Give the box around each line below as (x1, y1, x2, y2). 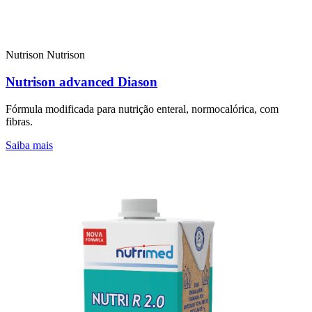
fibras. (6, 115, 33, 127)
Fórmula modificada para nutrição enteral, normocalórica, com (6, 102, 279, 115)
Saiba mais (6, 139, 53, 151)
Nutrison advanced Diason (6, 74, 157, 89)
